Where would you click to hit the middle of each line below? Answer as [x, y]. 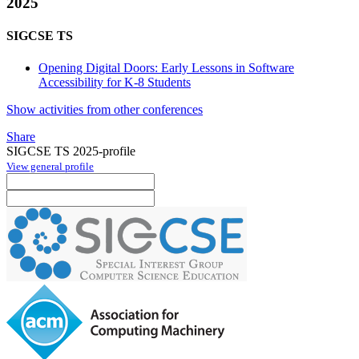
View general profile [50, 166]
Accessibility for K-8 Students [115, 82]
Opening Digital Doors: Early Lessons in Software [166, 67]
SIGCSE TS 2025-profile [71, 151]
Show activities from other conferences [105, 109]
